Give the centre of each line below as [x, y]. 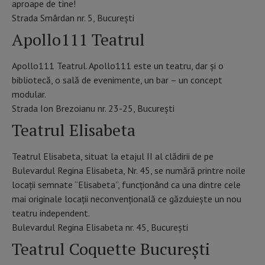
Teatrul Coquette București [111, 249]
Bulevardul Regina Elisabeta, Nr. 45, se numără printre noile [129, 171]
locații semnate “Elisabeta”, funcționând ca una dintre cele [126, 185]
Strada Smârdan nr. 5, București [73, 18]
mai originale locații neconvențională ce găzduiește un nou [127, 199]
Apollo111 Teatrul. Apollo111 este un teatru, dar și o [118, 66]
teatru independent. [51, 213]
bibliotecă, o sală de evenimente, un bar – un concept [117, 80]
